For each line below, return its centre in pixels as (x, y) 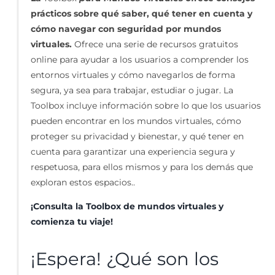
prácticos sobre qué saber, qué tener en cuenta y (141, 13)
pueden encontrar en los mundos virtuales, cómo (136, 121)
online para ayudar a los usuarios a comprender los (140, 59)
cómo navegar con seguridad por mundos (126, 29)
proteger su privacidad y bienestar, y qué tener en (137, 136)
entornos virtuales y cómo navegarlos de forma (133, 75)
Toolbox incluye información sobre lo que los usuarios (146, 105)
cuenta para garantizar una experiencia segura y (133, 151)
